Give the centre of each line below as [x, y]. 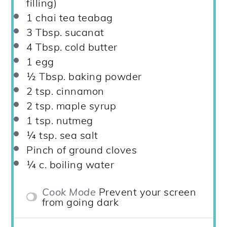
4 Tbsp [43, 47]
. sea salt [76, 135]
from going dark [80, 202]
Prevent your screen [147, 192]
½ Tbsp [45, 76]
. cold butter [89, 47]
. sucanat [82, 32]
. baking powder [103, 76]
